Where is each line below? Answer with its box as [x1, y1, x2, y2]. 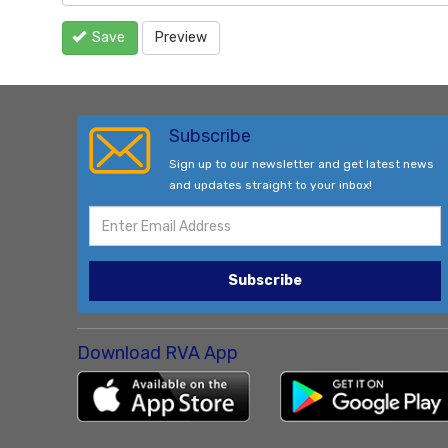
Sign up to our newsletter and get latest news [169, 157, 434, 172]
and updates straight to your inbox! [169, 178, 372, 193]
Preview [155, 29, 207, 47]
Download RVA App [77, 342, 238, 365]
